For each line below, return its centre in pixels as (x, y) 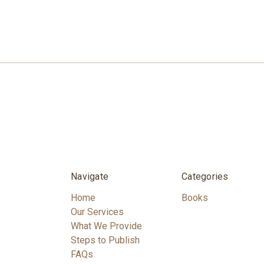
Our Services (97, 212)
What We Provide (106, 226)
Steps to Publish (105, 240)
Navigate (90, 177)
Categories (205, 177)
